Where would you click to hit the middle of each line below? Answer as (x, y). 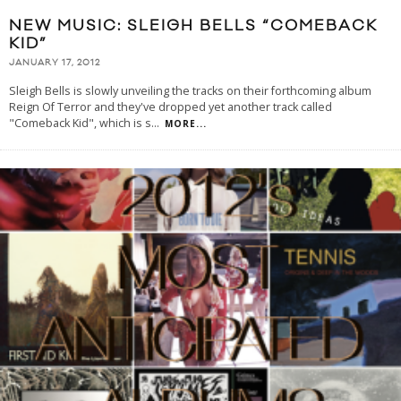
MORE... (186, 123)
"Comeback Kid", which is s (80, 123)
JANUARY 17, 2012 (55, 63)
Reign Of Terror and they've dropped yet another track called (171, 107)
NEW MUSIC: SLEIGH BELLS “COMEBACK (193, 26)
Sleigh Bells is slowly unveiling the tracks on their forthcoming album (190, 90)
